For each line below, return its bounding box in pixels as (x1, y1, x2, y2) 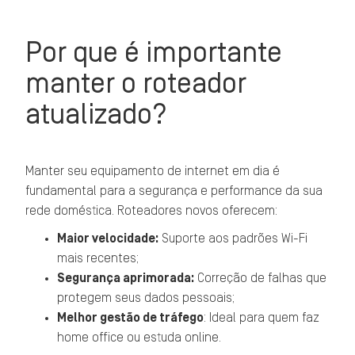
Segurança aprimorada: (57, 272, 195, 284)
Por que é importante (25, 38, 283, 67)
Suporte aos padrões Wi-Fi (158, 232, 308, 245)
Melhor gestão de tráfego (57, 311, 204, 324)
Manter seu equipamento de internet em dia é (25, 165, 281, 177)
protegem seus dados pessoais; (57, 292, 235, 304)
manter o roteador (25, 69, 247, 98)
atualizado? (25, 100, 168, 129)
